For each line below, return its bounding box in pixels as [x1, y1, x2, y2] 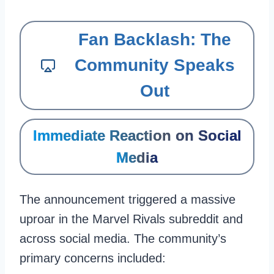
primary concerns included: [20, 251, 166, 265]
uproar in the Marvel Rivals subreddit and [20, 212, 243, 226]
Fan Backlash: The [78, 30, 231, 49]
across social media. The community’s [20, 232, 226, 245]
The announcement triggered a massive [20, 193, 235, 206]
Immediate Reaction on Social [32, 127, 242, 144]
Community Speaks [74, 56, 235, 75]
